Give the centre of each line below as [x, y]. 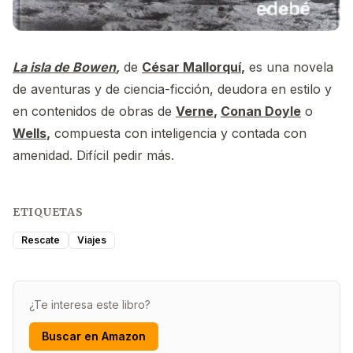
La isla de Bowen [64, 67]
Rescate [41, 240]
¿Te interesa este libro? [90, 305]
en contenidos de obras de [94, 111]
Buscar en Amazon [94, 336]
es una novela [289, 67]
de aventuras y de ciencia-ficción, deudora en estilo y [172, 89]
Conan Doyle [261, 111]
